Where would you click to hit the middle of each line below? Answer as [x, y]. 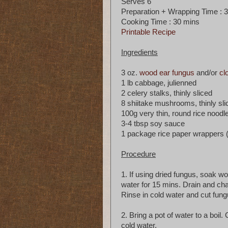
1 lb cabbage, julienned [159, 83]
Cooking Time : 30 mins [160, 22]
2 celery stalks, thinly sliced [167, 93]
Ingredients [139, 52]
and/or [207, 73]
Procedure [138, 154]
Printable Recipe [148, 32]
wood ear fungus [167, 73]
